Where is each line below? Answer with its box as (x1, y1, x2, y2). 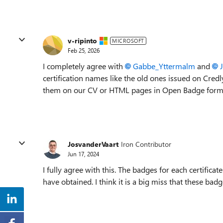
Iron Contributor (121, 139, 171, 149)
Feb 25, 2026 (68, 46, 100, 55)
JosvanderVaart (68, 139, 118, 149)
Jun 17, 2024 (68, 150, 99, 158)
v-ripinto (68, 36, 97, 46)
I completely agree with (43, 60, 125, 71)
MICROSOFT (112, 36, 144, 44)
